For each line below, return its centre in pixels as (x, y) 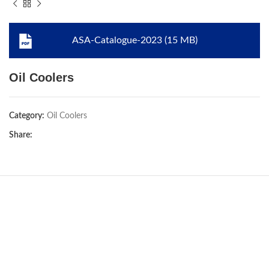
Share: (21, 135)
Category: (27, 116)
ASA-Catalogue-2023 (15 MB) (134, 40)
